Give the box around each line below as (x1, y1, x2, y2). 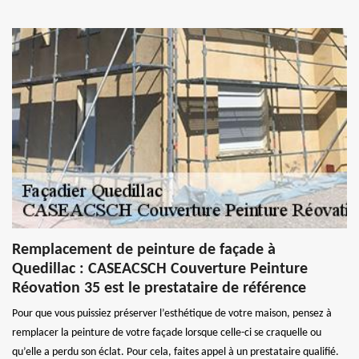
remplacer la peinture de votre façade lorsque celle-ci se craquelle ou (12, 326, 321, 339)
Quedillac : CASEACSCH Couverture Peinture (12, 260, 308, 277)
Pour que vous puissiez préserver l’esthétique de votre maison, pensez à (12, 307, 332, 320)
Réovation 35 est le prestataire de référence (12, 280, 306, 296)
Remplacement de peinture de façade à (12, 241, 276, 258)
